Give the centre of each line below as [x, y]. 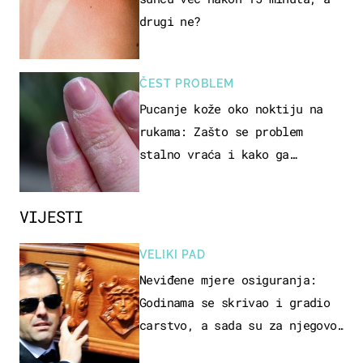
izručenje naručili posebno [228, 347]
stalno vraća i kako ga [214, 154]
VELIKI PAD [173, 254]
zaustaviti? [177, 176]
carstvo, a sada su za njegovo [238, 325]
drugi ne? [170, 21]
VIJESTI [51, 216]
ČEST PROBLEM [187, 83]
